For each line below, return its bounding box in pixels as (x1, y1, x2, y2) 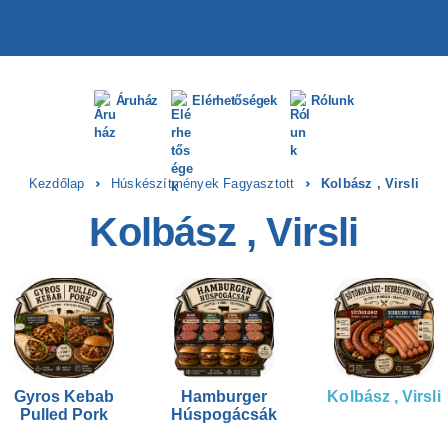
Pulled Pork (19, 406, 109, 423)
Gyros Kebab (13, 388, 115, 405)
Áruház (115, 92, 159, 108)
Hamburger (180, 388, 268, 405)
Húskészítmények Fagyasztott (111, 176, 295, 191)
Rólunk (311, 92, 354, 108)
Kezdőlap (28, 176, 85, 191)
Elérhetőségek (192, 92, 277, 108)
